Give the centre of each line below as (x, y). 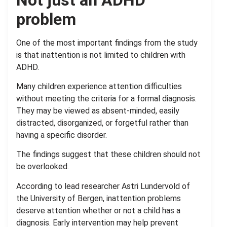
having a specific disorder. (62, 135)
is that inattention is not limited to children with (101, 55)
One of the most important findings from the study (107, 43)
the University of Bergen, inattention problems (99, 198)
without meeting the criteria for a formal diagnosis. (106, 99)
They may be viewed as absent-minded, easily (98, 111)
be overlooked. (43, 167)
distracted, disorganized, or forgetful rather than (102, 123)
